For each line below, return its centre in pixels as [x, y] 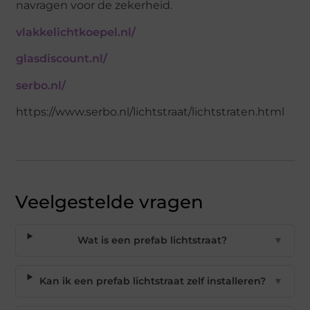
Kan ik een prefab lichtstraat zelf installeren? [152, 281]
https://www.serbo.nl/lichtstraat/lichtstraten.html [151, 112]
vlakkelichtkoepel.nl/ [76, 32]
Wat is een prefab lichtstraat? [153, 240]
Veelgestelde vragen [110, 202]
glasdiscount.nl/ [62, 59]
